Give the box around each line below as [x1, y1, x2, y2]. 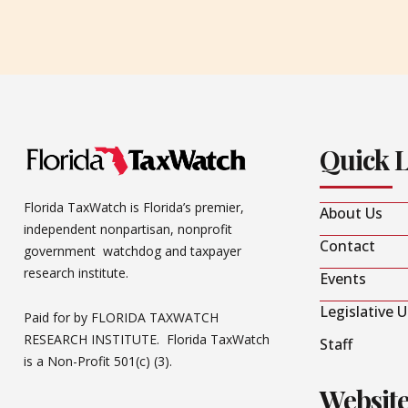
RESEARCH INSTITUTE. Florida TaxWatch [24, 330, 270, 348]
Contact [320, 236, 375, 257]
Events [320, 269, 366, 290]
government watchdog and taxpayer [24, 242, 241, 260]
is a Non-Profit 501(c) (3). [24, 352, 176, 370]
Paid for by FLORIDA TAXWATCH [24, 308, 219, 326]
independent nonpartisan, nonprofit [24, 220, 232, 239]
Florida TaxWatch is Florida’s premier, [24, 199, 244, 217]
